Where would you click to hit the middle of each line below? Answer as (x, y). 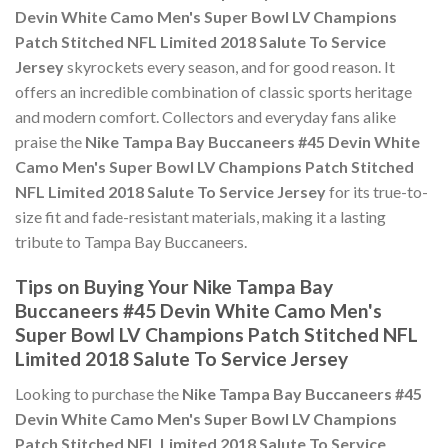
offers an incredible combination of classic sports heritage (213, 92)
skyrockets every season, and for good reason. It (229, 67)
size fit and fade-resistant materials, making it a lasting (200, 217)
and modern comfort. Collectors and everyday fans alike (205, 117)
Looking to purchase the (98, 393)
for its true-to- (377, 192)
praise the (50, 142)
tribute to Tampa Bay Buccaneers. (131, 242)
